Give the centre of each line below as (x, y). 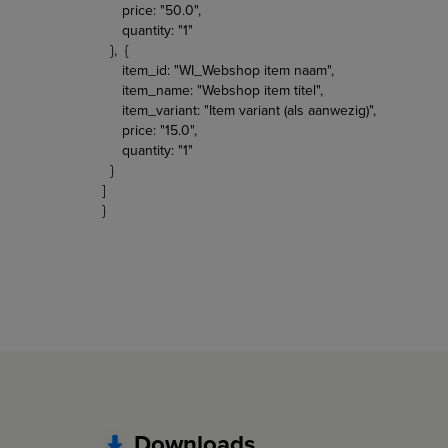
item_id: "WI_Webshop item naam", (218, 70)
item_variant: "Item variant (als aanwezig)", (239, 110)
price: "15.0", (149, 130)
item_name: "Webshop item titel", (212, 90)
